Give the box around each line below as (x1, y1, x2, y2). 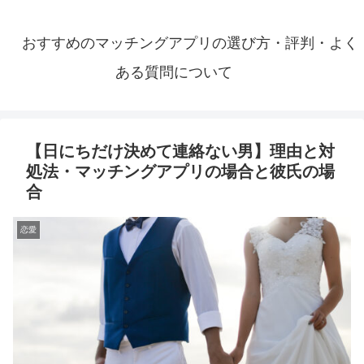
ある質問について (115, 64, 232, 81)
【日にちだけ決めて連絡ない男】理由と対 (26, 142, 335, 161)
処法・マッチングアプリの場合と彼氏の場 (26, 162, 335, 181)
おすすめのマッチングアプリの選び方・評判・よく (22, 35, 358, 52)
